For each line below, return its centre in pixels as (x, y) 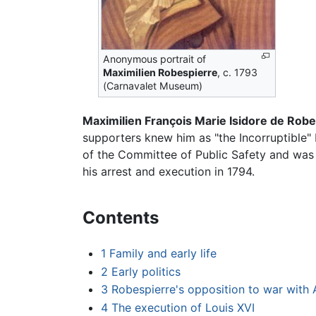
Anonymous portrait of (155, 59)
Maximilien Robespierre (160, 73)
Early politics (146, 271)
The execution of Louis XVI (183, 307)
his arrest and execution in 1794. (169, 172)
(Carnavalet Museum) (153, 86)
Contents (121, 218)
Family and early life (163, 254)
